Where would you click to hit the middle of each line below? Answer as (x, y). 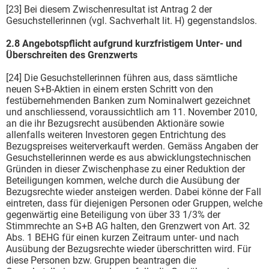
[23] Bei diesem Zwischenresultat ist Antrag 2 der (109, 9)
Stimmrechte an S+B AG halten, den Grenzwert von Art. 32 (128, 226)
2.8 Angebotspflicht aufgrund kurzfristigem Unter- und (124, 43)
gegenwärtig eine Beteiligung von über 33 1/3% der (113, 214)
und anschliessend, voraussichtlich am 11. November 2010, (131, 112)
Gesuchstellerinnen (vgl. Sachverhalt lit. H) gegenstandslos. (131, 20)
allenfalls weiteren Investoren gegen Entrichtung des (116, 134)
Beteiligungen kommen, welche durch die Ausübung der (123, 180)
